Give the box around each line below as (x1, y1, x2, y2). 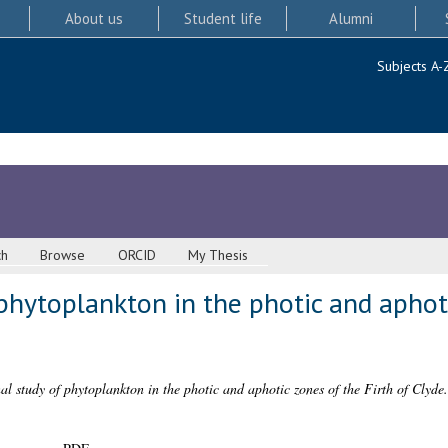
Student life (183, 8, 262, 28)
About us (64, 8, 123, 28)
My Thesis (188, 246, 249, 265)
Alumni (329, 8, 374, 28)
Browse (40, 246, 86, 265)
